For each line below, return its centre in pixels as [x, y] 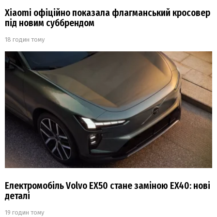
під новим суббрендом [50, 23]
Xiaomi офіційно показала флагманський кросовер [108, 13]
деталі [17, 196]
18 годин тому [25, 39]
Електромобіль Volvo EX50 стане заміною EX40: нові [108, 186]
